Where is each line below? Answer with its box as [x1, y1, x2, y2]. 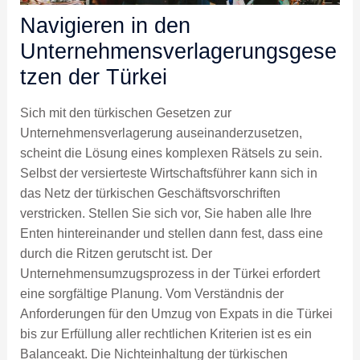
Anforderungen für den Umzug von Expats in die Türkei [19, 306, 333, 321]
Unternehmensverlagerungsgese [19, 38, 337, 63]
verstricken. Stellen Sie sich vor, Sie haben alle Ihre [19, 206, 312, 220]
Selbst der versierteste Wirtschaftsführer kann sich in [19, 166, 317, 180]
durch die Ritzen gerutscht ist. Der [19, 246, 212, 260]
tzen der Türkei [19, 63, 167, 89]
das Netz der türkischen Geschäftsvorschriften [19, 186, 280, 200]
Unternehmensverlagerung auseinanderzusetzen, [19, 125, 302, 140]
